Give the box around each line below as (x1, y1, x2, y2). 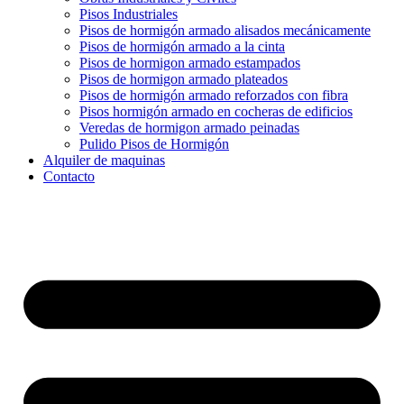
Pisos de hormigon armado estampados (79, 55, 300, 71)
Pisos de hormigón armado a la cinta (79, 39, 285, 55)
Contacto (43, 169, 95, 185)
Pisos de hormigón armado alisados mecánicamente (79, 23, 371, 39)
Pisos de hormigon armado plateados (79, 71, 288, 87)
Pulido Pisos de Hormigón (79, 136, 229, 152)
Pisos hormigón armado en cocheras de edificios (79, 104, 353, 120)
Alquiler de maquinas (43, 152, 165, 169)
